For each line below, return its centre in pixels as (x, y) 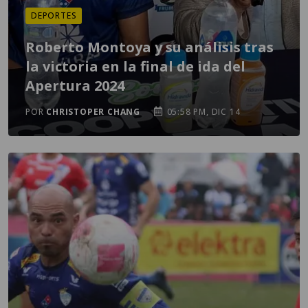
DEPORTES (54, 15)
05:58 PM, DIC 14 (202, 112)
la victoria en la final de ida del (135, 66)
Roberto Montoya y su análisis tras (150, 47)
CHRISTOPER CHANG (93, 112)
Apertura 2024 (75, 86)
